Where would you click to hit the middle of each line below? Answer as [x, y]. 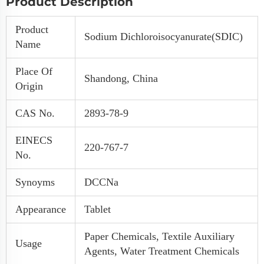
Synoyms [35, 182]
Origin [29, 86]
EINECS [34, 141]
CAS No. [35, 113]
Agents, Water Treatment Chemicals [162, 251]
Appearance [41, 209]
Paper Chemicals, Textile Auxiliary [159, 237]
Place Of [34, 72]
